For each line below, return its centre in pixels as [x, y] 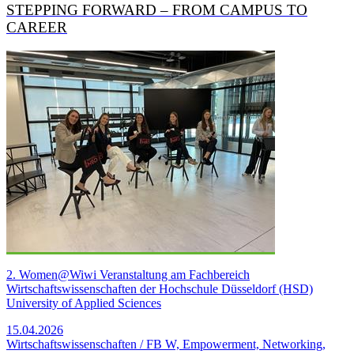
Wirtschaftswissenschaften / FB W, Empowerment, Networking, [166, 345]
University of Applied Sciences [84, 303]
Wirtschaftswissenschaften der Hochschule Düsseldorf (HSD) [160, 289]
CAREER [37, 27]
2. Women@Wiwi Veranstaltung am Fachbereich [128, 275]
